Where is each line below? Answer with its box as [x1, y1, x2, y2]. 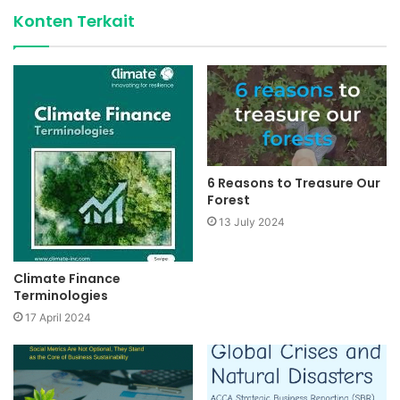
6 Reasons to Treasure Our [207, 173, 380, 192]
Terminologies [13, 286, 108, 304]
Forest [207, 190, 250, 209]
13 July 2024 [219, 214, 285, 229]
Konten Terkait [13, 9, 135, 32]
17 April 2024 [25, 310, 91, 324]
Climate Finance [13, 269, 121, 287]
